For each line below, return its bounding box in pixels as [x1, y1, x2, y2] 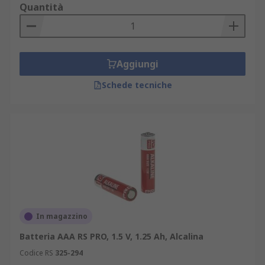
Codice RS [20, 248, 53, 258]
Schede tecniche [101, 79, 172, 91]
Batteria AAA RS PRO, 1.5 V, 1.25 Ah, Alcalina [20, 231, 203, 242]
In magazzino [36, 211, 88, 221]
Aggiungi [116, 57, 159, 70]
